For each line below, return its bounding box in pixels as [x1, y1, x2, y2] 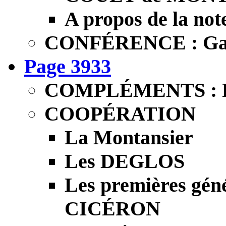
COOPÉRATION [44, 102, 196, 125]
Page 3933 [24, 54, 111, 78]
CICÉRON [65, 197, 160, 220]
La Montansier [65, 126, 193, 149]
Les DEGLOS [65, 149, 185, 173]
